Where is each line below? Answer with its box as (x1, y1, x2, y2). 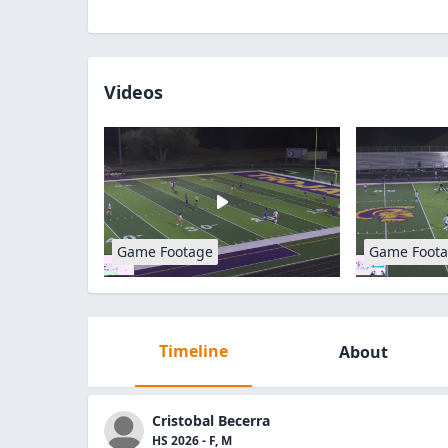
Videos (104, 80, 163, 104)
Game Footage (117, 242, 213, 261)
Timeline (158, 340, 228, 362)
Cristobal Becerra (152, 411, 270, 430)
